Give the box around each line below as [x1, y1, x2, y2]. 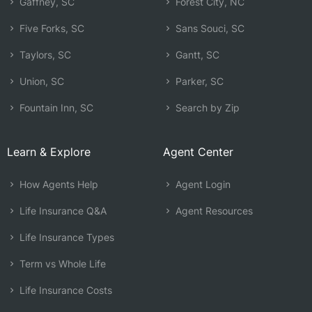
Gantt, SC [173, 49, 219, 61]
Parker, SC [173, 75, 224, 87]
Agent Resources [173, 205, 253, 217]
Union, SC [17, 75, 64, 87]
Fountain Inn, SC [17, 102, 93, 114]
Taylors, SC [17, 49, 71, 61]
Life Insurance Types [17, 231, 114, 243]
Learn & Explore [7, 145, 91, 159]
